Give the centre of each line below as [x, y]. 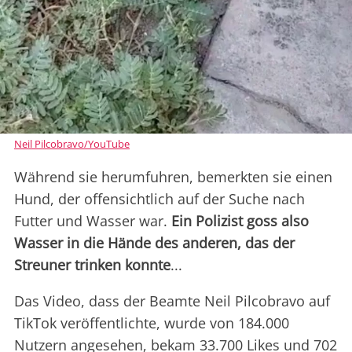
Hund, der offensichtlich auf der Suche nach [159, 198]
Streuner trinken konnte [92, 264]
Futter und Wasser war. [93, 220]
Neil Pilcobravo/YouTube [72, 143]
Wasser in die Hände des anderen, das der [154, 242]
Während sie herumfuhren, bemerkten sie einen [173, 176]
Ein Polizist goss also [240, 220]
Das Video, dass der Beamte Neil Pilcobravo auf [172, 301]
